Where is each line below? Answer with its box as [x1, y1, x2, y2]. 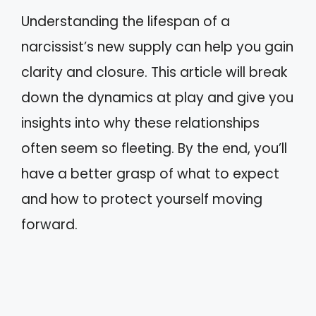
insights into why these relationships [21, 114, 260, 133]
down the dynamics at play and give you [21, 88, 293, 107]
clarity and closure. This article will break [21, 63, 287, 82]
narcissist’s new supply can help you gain [21, 37, 293, 56]
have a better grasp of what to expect [21, 164, 279, 183]
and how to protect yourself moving [21, 190, 262, 209]
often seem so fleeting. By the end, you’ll [21, 139, 287, 158]
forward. [21, 215, 78, 234]
